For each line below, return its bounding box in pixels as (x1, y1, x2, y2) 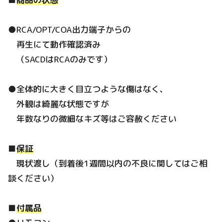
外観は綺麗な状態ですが (8, 98, 109, 110)
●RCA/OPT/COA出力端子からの (8, 23, 131, 35)
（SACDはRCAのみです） (8, 53, 112, 65)
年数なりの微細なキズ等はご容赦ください (8, 112, 176, 124)
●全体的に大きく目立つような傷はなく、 (8, 83, 168, 95)
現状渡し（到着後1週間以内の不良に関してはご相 (8, 158, 207, 169)
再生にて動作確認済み (8, 38, 101, 50)
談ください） (8, 172, 58, 184)
